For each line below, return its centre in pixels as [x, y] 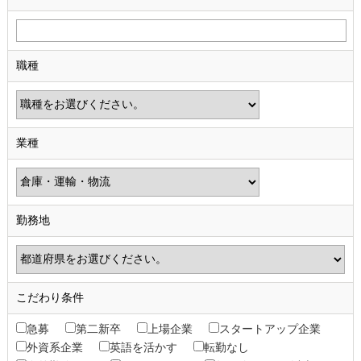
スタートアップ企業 [270, 328]
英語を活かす [143, 347]
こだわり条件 [50, 297]
